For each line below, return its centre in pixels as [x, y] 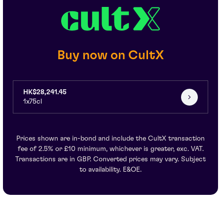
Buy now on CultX [110, 55]
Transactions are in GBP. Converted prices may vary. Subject [110, 160]
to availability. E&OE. [110, 170]
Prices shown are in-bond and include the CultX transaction [110, 139]
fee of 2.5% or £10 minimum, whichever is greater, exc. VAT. [110, 149]
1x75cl [33, 102]
